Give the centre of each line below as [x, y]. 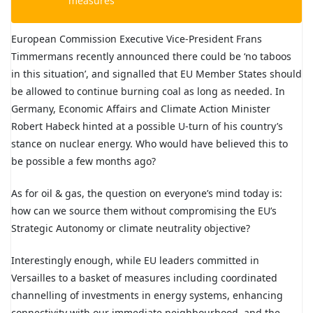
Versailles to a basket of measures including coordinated [144, 278]
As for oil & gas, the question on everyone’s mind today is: [147, 194]
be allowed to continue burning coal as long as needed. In [148, 92]
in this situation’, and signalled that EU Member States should [156, 74]
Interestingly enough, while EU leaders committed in [135, 261]
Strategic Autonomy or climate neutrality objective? [131, 228]
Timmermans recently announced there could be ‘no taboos [151, 57]
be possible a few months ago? [83, 161]
